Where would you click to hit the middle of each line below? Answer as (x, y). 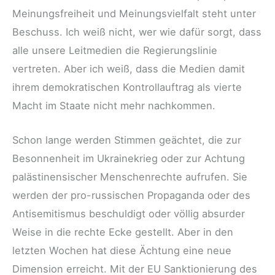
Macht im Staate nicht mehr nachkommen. (114, 106)
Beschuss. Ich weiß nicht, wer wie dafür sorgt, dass (137, 32)
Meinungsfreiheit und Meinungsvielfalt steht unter (134, 14)
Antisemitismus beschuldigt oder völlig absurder (129, 214)
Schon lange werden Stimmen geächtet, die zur (127, 140)
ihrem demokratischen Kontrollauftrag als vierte (127, 87)
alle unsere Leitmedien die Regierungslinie (115, 51)
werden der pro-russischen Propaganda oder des (131, 196)
